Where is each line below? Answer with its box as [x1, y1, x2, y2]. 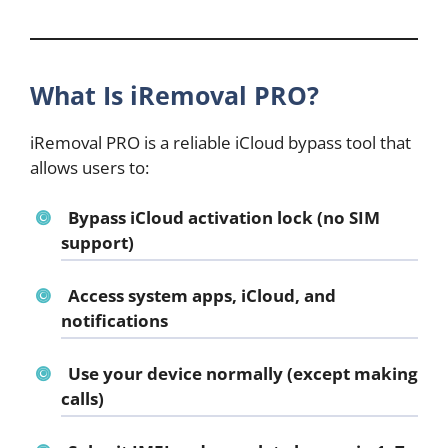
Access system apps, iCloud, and [67, 284, 336, 308]
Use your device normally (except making [67, 362, 418, 386]
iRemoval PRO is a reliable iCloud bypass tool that [30, 130, 411, 154]
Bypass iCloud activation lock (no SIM [67, 206, 380, 230]
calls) [61, 387, 104, 411]
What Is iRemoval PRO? [30, 77, 319, 112]
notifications [61, 309, 168, 333]
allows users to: [30, 155, 149, 179]
